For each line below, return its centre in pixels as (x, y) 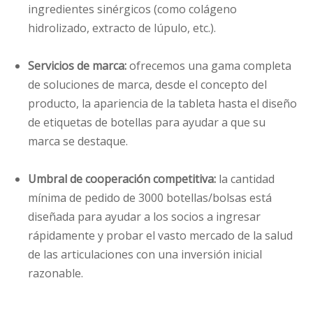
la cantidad (247, 179)
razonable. (56, 274)
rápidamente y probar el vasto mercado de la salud (160, 236)
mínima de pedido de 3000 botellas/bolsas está (150, 198)
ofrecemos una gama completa (210, 66)
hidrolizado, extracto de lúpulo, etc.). (122, 28)
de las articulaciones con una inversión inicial (145, 255)
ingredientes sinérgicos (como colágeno (132, 9)
